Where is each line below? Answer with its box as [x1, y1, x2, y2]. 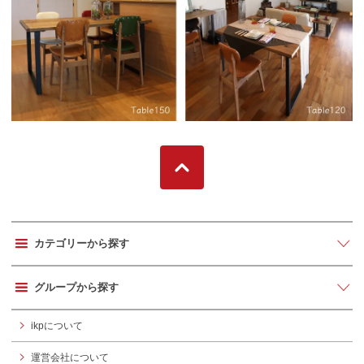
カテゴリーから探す [34, 236, 129, 249]
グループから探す [34, 280, 119, 293]
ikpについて [31, 319, 83, 331]
